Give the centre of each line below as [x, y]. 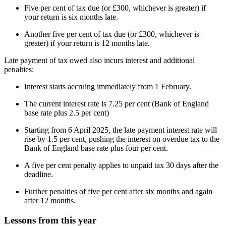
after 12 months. [50, 201]
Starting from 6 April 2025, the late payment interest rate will [121, 130]
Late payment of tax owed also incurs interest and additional [99, 61]
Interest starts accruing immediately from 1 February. [108, 87]
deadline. [39, 175]
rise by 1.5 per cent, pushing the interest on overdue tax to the [122, 139]
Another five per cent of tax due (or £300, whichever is [112, 34]
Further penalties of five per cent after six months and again [118, 192]
